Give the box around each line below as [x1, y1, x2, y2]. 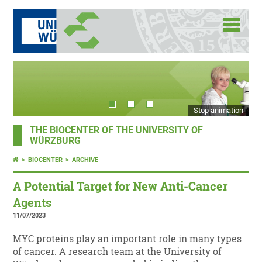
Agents [13, 195, 52, 211]
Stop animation [193, 106, 243, 115]
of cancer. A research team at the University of [13, 246, 222, 258]
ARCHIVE [72, 156, 99, 164]
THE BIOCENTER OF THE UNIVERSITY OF [30, 125, 204, 136]
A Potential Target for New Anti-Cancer [13, 179, 228, 194]
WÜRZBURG [30, 136, 81, 147]
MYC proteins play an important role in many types [13, 233, 242, 245]
